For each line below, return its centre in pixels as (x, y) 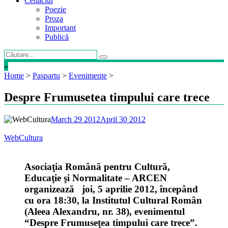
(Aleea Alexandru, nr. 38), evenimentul (105, 211)
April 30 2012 (123, 119)
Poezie (55, 9)
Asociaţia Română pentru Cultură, (97, 166)
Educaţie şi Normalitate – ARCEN (96, 178)
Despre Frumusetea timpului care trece (107, 97)
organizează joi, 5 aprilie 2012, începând (111, 189)
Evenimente (88, 76)
